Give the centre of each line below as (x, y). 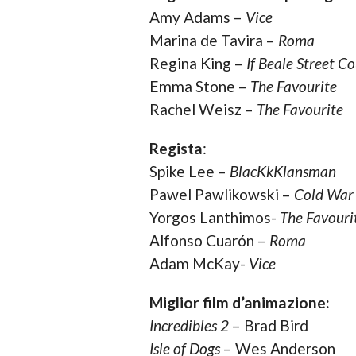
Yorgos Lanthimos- (214, 218)
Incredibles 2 (189, 326)
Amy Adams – (197, 17)
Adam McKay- (199, 264)
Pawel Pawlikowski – (221, 195)
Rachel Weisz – (203, 110)
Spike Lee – (189, 172)
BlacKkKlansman (282, 172)
